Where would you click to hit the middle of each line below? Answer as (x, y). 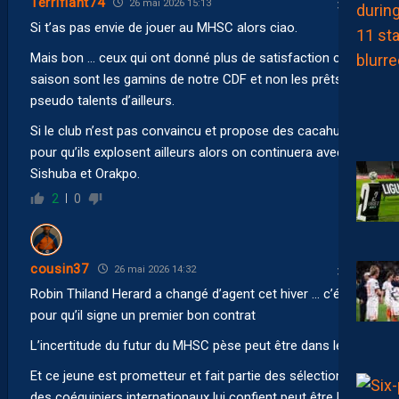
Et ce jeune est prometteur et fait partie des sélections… (194, 375)
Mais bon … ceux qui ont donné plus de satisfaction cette (197, 57)
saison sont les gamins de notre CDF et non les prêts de (195, 79)
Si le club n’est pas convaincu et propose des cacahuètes (198, 130)
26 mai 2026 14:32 (153, 269)
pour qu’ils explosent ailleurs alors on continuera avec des (199, 152)
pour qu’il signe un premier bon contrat (143, 315)
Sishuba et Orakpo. (85, 173)
